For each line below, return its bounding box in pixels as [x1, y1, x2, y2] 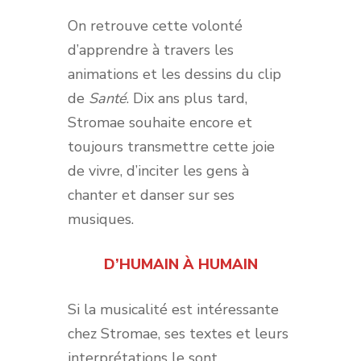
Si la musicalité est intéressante [68, 300, 279, 320]
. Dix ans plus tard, [127, 89, 247, 109]
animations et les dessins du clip [68, 64, 281, 85]
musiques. [68, 210, 142, 230]
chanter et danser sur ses [68, 185, 234, 205]
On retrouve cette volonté [68, 16, 243, 36]
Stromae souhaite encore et [68, 113, 252, 133]
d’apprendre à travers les [68, 40, 238, 60]
